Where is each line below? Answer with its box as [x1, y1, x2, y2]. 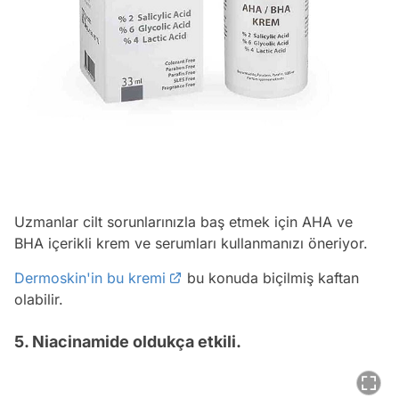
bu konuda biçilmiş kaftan [183, 269, 359, 288]
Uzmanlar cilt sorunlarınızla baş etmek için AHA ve [14, 213, 353, 232]
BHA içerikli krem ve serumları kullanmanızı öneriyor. [14, 234, 372, 253]
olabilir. [14, 290, 63, 309]
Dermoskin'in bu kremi [14, 269, 166, 288]
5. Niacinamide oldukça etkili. [14, 332, 241, 352]
